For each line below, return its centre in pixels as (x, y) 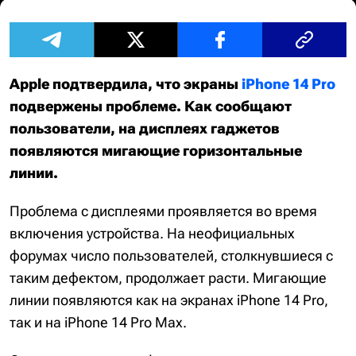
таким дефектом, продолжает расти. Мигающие (168, 278)
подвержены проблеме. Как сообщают (151, 106)
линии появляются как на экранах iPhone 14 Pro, (169, 300)
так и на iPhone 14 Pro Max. (98, 322)
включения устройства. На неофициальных (152, 233)
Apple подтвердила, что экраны (126, 84)
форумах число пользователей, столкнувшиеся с (171, 255)
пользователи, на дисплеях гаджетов (145, 128)
